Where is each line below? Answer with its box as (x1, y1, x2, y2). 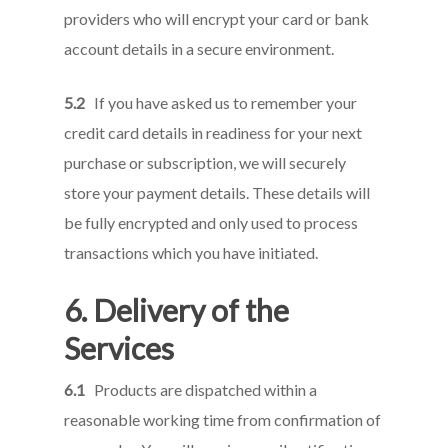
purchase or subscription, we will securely (64, 153, 347, 172)
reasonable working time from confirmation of (64, 410, 382, 429)
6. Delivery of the (64, 292, 290, 328)
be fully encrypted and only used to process (64, 213, 359, 232)
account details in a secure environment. (64, 39, 335, 58)
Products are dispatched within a (85, 380, 318, 399)
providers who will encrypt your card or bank (64, 9, 370, 28)
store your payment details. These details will (64, 183, 371, 202)
